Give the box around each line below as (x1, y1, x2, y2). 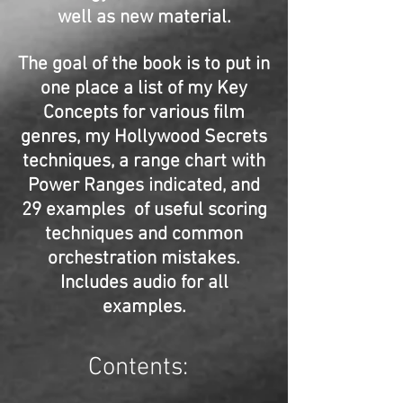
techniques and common (45, 223, 243, 246)
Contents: (87, 353, 201, 383)
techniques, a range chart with (22, 150, 265, 173)
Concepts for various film (43, 102, 245, 124)
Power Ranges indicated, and (28, 175, 260, 197)
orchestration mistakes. (48, 247, 240, 270)
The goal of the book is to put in (18, 53, 270, 76)
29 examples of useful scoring (21, 199, 267, 221)
